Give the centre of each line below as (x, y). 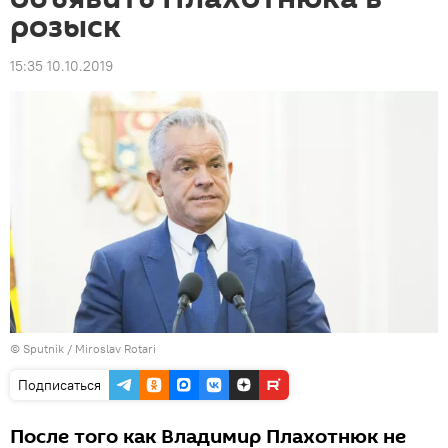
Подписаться (59, 384)
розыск (65, 27)
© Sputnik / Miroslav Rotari (83, 348)
